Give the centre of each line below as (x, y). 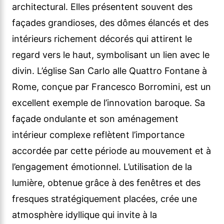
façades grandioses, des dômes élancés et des (110, 23)
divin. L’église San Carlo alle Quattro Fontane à (109, 71)
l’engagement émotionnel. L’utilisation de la (102, 167)
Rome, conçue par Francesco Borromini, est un (111, 87)
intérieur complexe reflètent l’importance (98, 135)
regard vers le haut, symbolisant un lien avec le (111, 55)
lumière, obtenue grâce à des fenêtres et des (106, 183)
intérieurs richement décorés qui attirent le (102, 39)
